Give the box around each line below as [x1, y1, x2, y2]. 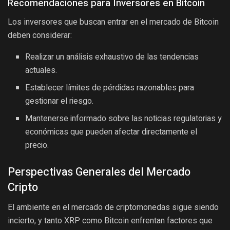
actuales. [25, 64, 57, 77]
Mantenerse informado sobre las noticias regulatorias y [25, 112, 222, 125]
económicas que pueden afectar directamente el [25, 126, 198, 139]
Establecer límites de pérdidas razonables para [25, 82, 195, 94]
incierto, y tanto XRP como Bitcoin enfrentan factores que [8, 216, 213, 226]
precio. [25, 139, 49, 152]
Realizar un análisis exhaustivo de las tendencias [25, 51, 199, 64]
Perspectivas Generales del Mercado [8, 164, 190, 181]
